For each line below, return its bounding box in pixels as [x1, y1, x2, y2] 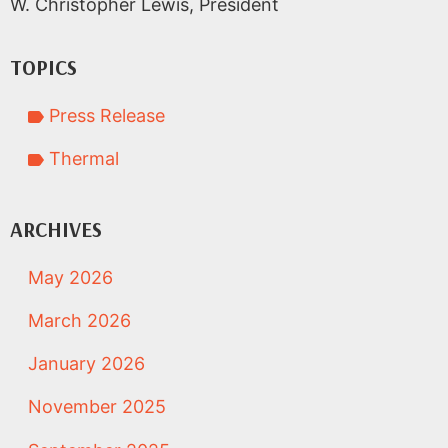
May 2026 [28, 266, 113, 288]
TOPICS [10, 53, 77, 80]
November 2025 [28, 396, 166, 418]
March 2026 [28, 310, 131, 332]
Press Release [44, 104, 166, 126]
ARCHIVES [10, 215, 102, 242]
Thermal [44, 148, 120, 170]
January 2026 [28, 353, 145, 375]
